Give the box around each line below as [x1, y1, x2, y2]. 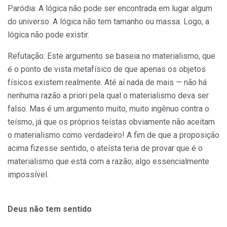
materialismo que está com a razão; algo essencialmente [8, 156, 209, 166]
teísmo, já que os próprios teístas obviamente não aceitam [8, 117, 215, 127]
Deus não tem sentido [8, 204, 92, 214]
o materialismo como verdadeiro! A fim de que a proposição [8, 130, 219, 140]
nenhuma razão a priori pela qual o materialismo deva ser [8, 90, 209, 100]
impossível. [8, 169, 49, 179]
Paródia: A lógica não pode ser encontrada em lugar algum [8, 3, 212, 13]
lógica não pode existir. [8, 29, 89, 40]
